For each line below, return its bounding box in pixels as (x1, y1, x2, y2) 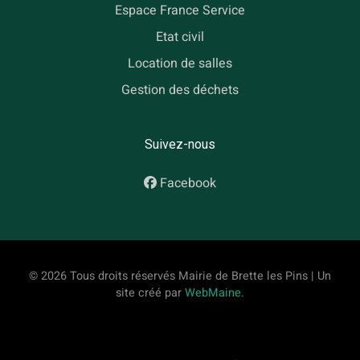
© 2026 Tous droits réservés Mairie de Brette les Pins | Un (29, 268, 331, 285)
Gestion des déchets (121, 80, 239, 100)
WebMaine (185, 284, 241, 302)
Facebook (160, 174, 216, 194)
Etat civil (156, 27, 204, 47)
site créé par (116, 284, 185, 302)
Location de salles (128, 54, 232, 74)
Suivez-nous (145, 137, 215, 153)
